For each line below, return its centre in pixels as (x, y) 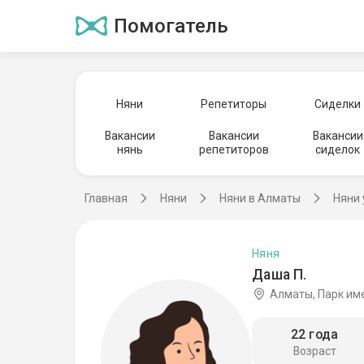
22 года (314, 335)
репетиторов (234, 149)
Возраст (314, 351)
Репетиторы (234, 104)
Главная (106, 198)
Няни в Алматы (260, 198)
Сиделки (338, 104)
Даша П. (279, 274)
